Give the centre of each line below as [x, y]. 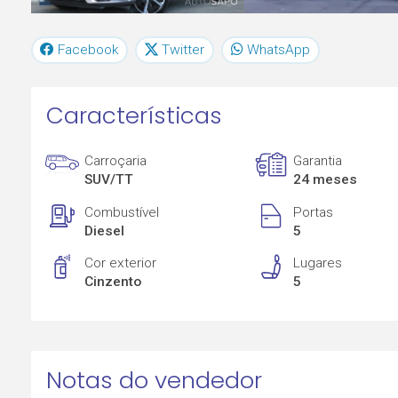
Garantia [318, 161]
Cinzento [113, 282]
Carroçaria [116, 161]
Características [134, 116]
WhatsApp [278, 49]
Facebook [88, 49]
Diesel [105, 231]
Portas [314, 212]
